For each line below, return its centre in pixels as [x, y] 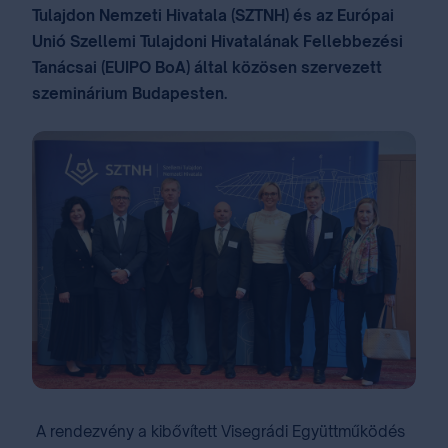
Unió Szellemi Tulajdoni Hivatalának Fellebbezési [217, 41]
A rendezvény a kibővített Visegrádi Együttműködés [218, 431]
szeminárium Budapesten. [129, 93]
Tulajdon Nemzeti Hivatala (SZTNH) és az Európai [213, 15]
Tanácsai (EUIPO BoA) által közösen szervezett [207, 67]
